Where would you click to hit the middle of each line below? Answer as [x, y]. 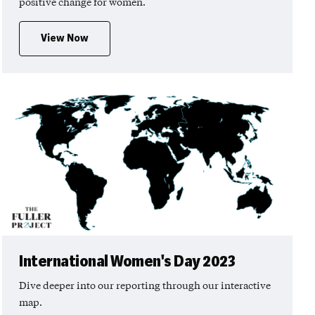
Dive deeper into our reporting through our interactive [145, 285]
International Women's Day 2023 [127, 262]
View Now [65, 39]
